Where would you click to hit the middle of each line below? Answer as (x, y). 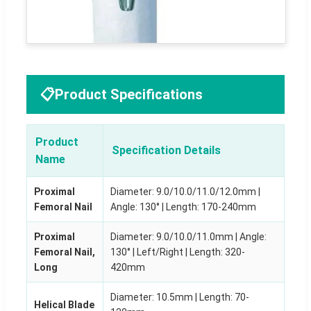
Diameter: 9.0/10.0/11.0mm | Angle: (188, 236)
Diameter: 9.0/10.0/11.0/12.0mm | (185, 191)
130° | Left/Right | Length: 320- (178, 252)
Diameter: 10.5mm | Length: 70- (180, 297)
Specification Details (166, 150)
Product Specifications (129, 94)
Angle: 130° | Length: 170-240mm (183, 207)
